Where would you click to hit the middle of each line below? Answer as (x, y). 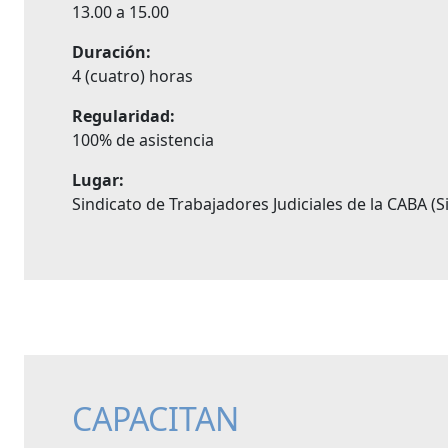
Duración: (111, 52)
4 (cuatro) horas (132, 76)
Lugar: (98, 180)
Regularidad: (123, 116)
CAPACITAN (155, 418)
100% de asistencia (143, 140)
